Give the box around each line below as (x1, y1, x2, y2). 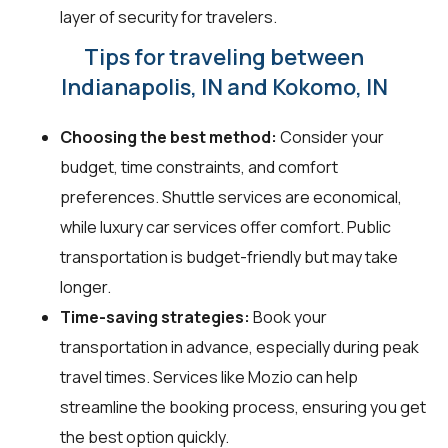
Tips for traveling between (84, 41, 364, 72)
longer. (60, 275, 111, 298)
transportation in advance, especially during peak (60, 335, 419, 358)
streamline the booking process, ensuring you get (60, 395, 426, 418)
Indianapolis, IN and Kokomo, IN (60, 71, 388, 102)
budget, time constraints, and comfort (60, 155, 338, 178)
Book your (250, 305, 327, 328)
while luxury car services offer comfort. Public (60, 215, 391, 238)
